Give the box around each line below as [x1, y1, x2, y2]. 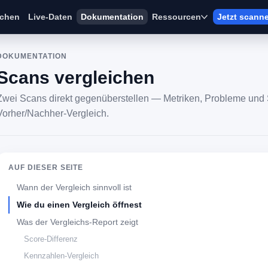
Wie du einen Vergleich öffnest [17, 200, 142, 209]
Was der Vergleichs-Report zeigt [17, 217, 138, 227]
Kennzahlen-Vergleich [24, 251, 99, 260]
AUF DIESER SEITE [8, 163, 84, 172]
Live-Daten [28, 12, 72, 22]
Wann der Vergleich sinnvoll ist [17, 182, 132, 192]
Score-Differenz [24, 234, 78, 243]
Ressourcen [151, 12, 201, 22]
